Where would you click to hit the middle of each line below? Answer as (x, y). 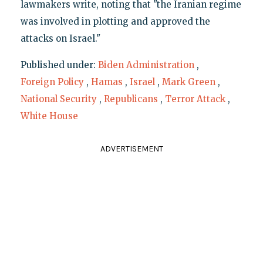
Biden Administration (146, 65)
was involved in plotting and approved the (115, 22)
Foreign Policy (52, 82)
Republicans (131, 99)
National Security (58, 99)
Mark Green (188, 82)
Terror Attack (195, 99)
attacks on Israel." (60, 39)
